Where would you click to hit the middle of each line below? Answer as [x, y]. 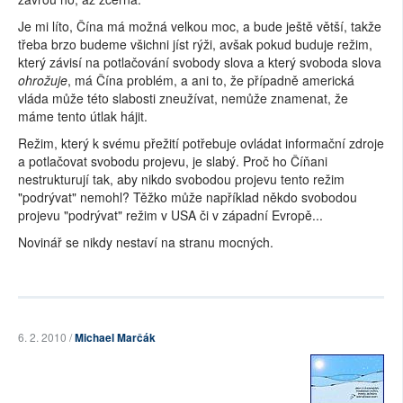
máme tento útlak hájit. [83, 116]
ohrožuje [43, 80]
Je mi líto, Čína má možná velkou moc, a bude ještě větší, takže [200, 26]
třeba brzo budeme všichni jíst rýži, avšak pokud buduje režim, [195, 44]
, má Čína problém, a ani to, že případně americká [211, 80]
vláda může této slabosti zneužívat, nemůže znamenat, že [183, 98]
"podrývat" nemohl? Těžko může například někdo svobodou [188, 197]
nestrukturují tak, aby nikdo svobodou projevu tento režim [181, 179]
